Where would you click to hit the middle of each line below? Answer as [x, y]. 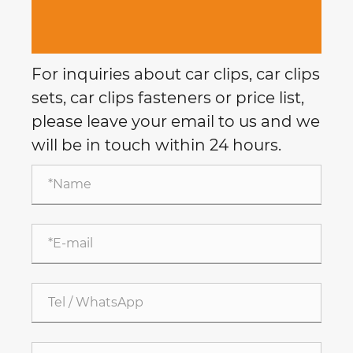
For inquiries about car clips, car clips [176, 74]
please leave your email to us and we [176, 121]
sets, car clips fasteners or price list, [168, 97]
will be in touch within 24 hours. [156, 145]
